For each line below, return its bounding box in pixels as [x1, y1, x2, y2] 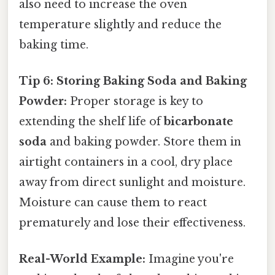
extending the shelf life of [19, 115, 164, 129]
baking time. [19, 37, 88, 52]
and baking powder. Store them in [47, 135, 241, 149]
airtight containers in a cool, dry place [19, 155, 233, 169]
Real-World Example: [19, 252, 145, 266]
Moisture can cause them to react [19, 196, 207, 210]
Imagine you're [145, 252, 234, 266]
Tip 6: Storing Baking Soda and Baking [19, 74, 247, 88]
